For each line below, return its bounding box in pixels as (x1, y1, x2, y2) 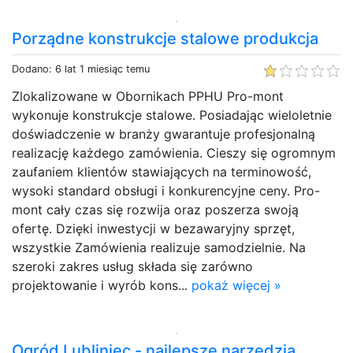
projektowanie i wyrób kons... (12, 277, 191, 293)
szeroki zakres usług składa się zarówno (12, 258, 253, 274)
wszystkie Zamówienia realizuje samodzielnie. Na (12, 239, 306, 255)
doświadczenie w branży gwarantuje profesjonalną (12, 125, 315, 142)
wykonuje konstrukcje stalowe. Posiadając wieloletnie (12, 106, 332, 123)
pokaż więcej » (191, 277, 281, 293)
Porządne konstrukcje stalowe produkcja (12, 28, 318, 48)
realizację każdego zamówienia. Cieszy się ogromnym (12, 144, 336, 161)
